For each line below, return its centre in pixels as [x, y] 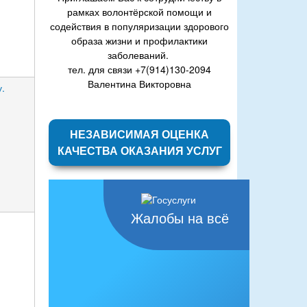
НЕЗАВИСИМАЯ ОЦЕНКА [139, 134]
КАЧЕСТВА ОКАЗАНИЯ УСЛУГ [139, 150]
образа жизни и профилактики [139, 40]
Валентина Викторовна [139, 83]
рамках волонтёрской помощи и [139, 11]
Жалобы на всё [180, 218]
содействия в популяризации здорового [139, 26]
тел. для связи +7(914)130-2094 [139, 69]
